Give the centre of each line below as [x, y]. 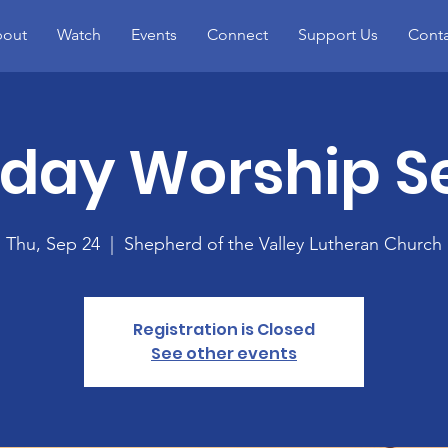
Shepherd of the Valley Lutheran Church [283, 244]
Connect [237, 34]
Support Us [337, 34]
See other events [224, 353]
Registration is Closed [224, 329]
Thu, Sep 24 [53, 244]
